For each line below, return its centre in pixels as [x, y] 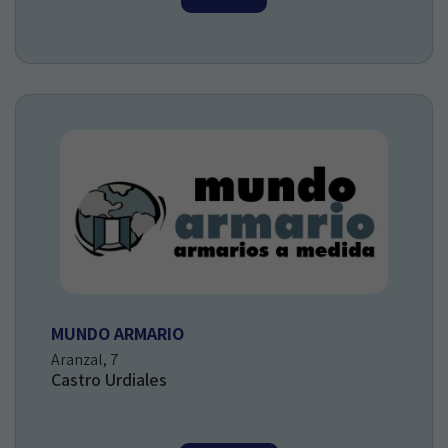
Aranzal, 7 [85, 360]
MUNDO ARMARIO [117, 334]
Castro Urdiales [109, 380]
